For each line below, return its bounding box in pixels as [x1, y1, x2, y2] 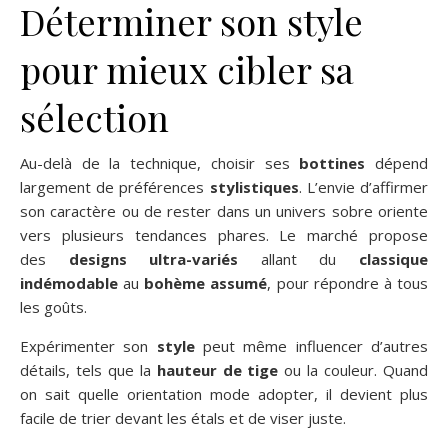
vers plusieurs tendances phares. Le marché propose [20, 224, 428, 245]
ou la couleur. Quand [278, 359, 429, 380]
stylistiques [209, 176, 299, 197]
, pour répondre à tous [267, 272, 429, 293]
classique [359, 248, 429, 269]
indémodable [20, 272, 118, 293]
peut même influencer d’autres [194, 335, 429, 356]
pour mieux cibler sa [20, 44, 354, 93]
